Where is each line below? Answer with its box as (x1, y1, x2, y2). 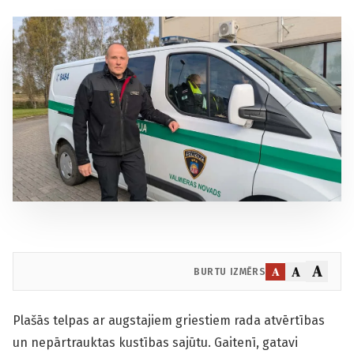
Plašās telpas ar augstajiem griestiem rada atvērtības (13, 313, 325, 328)
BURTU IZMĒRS (194, 265, 266, 277)
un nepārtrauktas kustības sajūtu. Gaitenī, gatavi (13, 335, 298, 350)
